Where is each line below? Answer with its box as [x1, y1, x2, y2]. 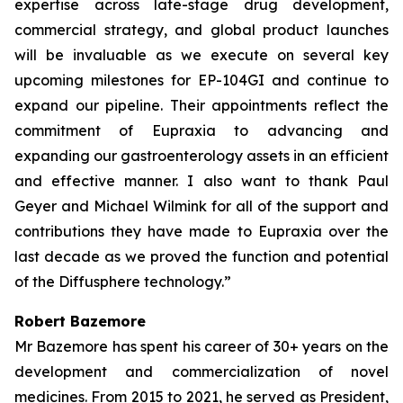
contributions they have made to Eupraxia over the [14, 222, 389, 240]
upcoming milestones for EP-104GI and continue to [14, 71, 389, 89]
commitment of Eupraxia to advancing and [14, 121, 389, 139]
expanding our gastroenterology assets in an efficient [14, 147, 389, 165]
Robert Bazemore [14, 312, 146, 330]
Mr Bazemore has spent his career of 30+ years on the [14, 337, 389, 355]
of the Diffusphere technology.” [14, 273, 231, 291]
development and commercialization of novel [14, 363, 389, 381]
